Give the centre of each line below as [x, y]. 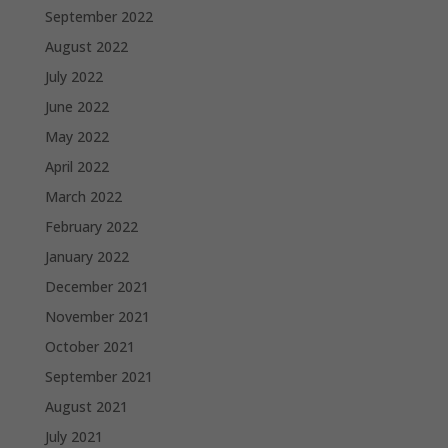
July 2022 [73, 76]
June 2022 [76, 106]
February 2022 [91, 226]
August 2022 [86, 46]
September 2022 [98, 16]
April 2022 [76, 166]
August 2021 [86, 406]
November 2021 [97, 316]
